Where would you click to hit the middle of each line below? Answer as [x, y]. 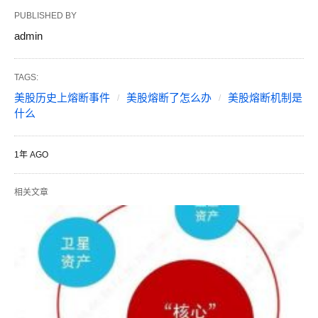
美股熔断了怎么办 [169, 97]
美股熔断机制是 [265, 97]
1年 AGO [31, 154]
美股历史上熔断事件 [62, 97]
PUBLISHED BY [45, 15]
